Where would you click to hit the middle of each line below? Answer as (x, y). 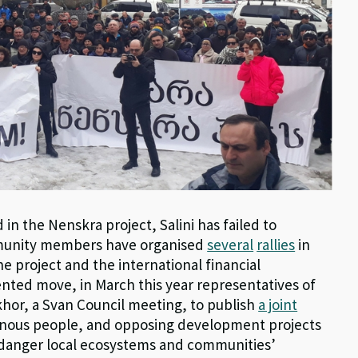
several (231, 245)
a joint (278, 305)
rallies (276, 245)
